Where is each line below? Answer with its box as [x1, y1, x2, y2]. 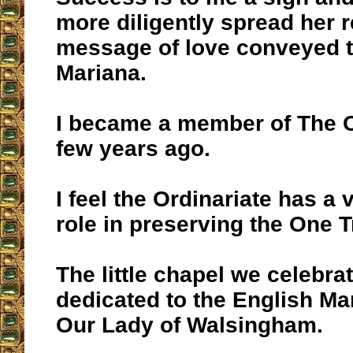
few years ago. [56, 136, 210, 162]
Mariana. [56, 61, 147, 86]
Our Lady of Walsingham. [56, 313, 323, 338]
